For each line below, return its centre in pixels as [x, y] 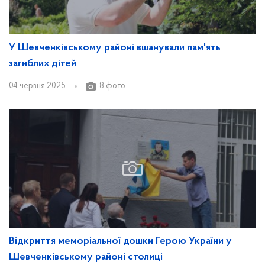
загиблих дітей [43, 64]
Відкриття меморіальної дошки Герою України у [120, 241]
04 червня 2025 [37, 86]
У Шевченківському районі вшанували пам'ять [115, 48]
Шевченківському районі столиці [86, 257]
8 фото [112, 86]
